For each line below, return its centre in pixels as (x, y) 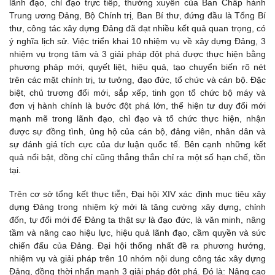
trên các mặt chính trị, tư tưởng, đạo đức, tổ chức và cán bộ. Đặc (137, 79)
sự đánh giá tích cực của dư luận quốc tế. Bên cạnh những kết (137, 144)
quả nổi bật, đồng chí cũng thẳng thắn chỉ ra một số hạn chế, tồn (137, 157)
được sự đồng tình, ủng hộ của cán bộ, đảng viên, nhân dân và (137, 131)
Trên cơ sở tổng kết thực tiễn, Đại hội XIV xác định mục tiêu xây (137, 194)
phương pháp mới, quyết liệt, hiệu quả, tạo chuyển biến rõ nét (137, 67)
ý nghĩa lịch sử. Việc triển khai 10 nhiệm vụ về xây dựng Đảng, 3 (137, 41)
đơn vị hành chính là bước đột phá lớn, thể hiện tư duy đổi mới (137, 105)
